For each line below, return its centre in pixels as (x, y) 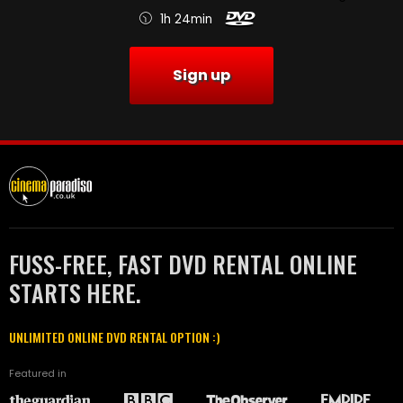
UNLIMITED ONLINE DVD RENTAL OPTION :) (115, 337)
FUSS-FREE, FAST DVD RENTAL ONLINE (183, 264)
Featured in (38, 374)
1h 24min (186, 19)
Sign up (201, 76)
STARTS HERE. (75, 293)
